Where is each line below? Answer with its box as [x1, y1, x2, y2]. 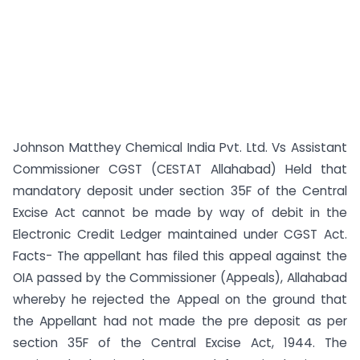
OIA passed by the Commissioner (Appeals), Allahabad [13, 269, 347, 286]
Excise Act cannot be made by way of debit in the [13, 204, 347, 221]
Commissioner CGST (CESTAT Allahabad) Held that [13, 161, 347, 178]
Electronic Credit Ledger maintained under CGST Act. [13, 226, 347, 243]
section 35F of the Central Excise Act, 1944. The [13, 334, 347, 351]
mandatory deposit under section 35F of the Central [13, 182, 347, 199]
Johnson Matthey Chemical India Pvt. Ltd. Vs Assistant [13, 139, 347, 156]
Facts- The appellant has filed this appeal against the [13, 247, 347, 264]
